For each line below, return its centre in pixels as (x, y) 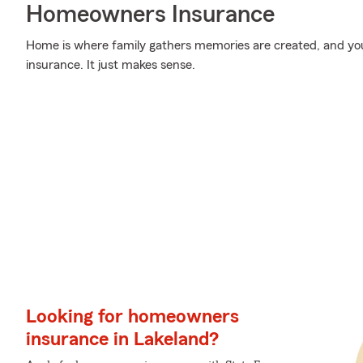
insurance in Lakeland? (122, 340)
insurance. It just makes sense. (111, 65)
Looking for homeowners (132, 317)
